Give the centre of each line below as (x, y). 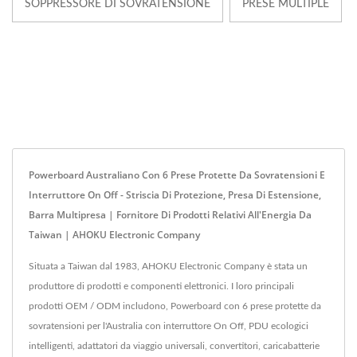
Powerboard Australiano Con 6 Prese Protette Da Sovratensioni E (177, 175)
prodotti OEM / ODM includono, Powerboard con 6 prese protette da (175, 306)
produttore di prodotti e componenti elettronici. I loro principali (161, 286)
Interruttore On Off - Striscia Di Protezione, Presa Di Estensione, (175, 195)
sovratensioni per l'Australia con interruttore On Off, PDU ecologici (169, 326)
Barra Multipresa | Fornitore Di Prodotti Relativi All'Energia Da (170, 215)
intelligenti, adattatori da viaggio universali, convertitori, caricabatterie (174, 346)
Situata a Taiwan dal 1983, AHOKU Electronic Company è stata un (168, 266)
